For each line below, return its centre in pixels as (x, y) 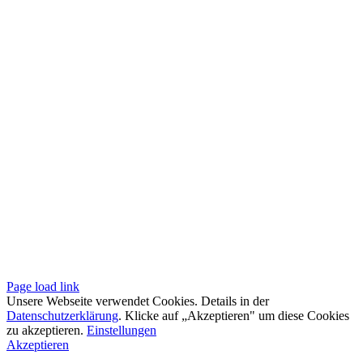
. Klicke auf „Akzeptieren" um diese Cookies (234, 316)
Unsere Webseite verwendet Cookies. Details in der (138, 301)
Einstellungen (122, 330)
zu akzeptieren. (47, 330)
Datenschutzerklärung (62, 316)
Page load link (43, 286)
